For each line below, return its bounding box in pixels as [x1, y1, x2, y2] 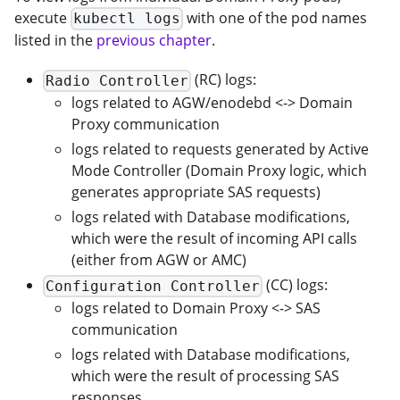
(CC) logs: [262, 275, 329, 296]
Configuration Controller [46, 277, 261, 295]
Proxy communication [71, 114, 220, 135]
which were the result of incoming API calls [71, 229, 357, 249]
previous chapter [96, 30, 212, 51]
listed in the [14, 30, 96, 51]
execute [14, 7, 71, 28]
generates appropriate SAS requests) [71, 182, 321, 203]
